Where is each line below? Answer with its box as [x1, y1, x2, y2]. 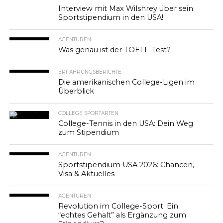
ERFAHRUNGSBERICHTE [58, 69, 122, 75]
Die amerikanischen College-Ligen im [58, 78, 195, 87]
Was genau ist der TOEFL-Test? [58, 45, 171, 54]
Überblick [58, 87, 95, 96]
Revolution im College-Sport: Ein [58, 202, 179, 211]
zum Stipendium [58, 128, 119, 137]
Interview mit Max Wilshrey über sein [58, 4, 194, 13]
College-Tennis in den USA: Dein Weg [58, 119, 194, 128]
